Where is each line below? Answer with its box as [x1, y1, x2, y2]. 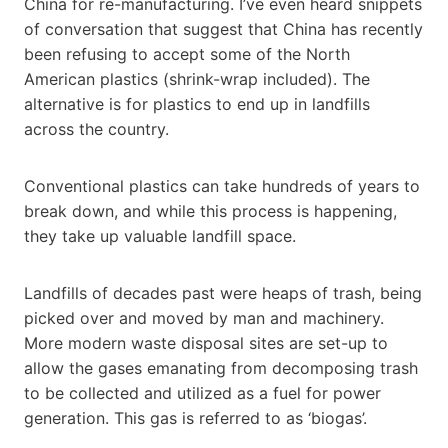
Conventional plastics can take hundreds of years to [24, 175, 420, 196]
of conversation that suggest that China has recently [24, 18, 423, 39]
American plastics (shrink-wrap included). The [24, 68, 370, 89]
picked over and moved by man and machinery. [24, 307, 384, 328]
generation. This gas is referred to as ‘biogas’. [24, 407, 367, 428]
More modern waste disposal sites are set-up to [24, 332, 388, 353]
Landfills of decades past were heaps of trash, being [24, 282, 422, 303]
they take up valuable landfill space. [24, 225, 296, 246]
